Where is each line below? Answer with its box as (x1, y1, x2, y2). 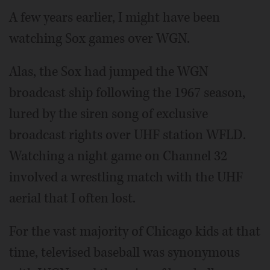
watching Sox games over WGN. (9, 30, 190, 48)
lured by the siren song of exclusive (9, 105, 208, 124)
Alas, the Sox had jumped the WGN (9, 63, 208, 81)
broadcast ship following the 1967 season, (9, 84, 245, 102)
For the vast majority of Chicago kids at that (9, 222, 260, 241)
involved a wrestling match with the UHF (9, 168, 243, 187)
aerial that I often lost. (9, 189, 136, 208)
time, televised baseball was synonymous (9, 243, 240, 262)
